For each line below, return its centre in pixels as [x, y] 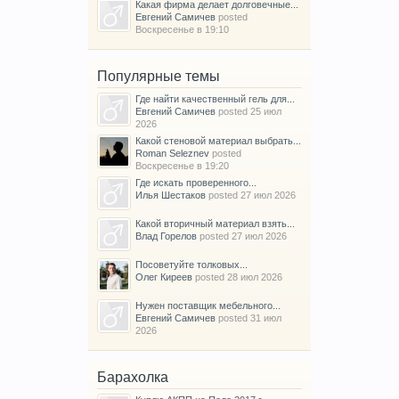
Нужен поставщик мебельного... [208, 306]
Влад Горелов [166, 236]
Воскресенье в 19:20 [182, 166]
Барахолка [133, 378]
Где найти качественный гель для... [215, 99]
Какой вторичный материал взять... [215, 224]
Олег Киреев [164, 277]
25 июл [266, 112]
